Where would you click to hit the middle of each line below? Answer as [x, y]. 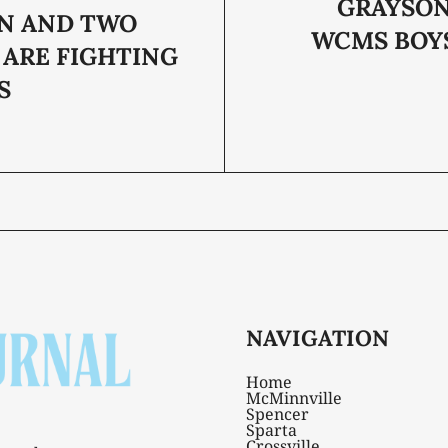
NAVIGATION [317, 338]
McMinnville [293, 398]
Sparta [271, 430]
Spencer [277, 414]
